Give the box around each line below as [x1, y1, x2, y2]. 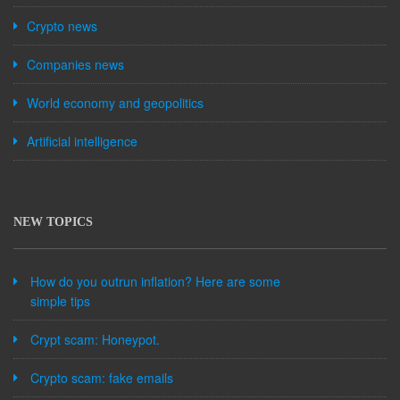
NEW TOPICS [13, 215, 93, 229]
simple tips [30, 292, 90, 310]
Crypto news [27, 17, 97, 35]
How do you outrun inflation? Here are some [30, 272, 280, 290]
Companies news [27, 55, 124, 73]
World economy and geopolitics [27, 94, 204, 112]
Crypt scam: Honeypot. [30, 330, 160, 348]
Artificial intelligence [27, 132, 137, 150]
